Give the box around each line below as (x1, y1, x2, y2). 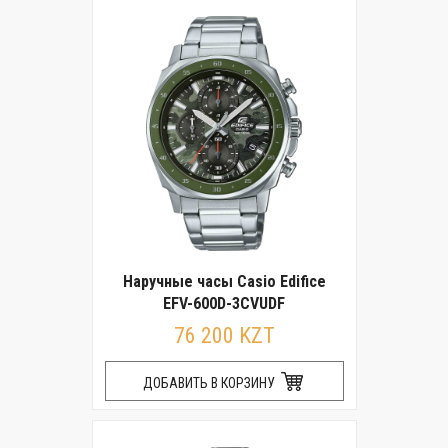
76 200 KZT (173, 323, 275, 348)
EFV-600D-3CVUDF (163, 294, 285, 313)
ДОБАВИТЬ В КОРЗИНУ (142, 375, 278, 391)
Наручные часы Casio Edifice (122, 272, 326, 291)
